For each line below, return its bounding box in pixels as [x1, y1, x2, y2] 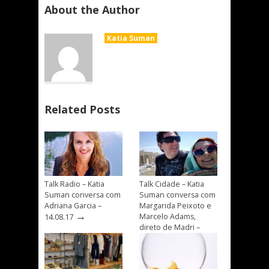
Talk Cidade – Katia [139, 179, 204, 190]
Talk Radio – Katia [44, 179, 104, 190]
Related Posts [44, 102, 120, 116]
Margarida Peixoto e [139, 201, 211, 211]
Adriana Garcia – [44, 201, 101, 211]
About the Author [44, 2, 140, 17]
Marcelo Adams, [139, 211, 196, 222]
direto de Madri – [139, 222, 200, 233]
